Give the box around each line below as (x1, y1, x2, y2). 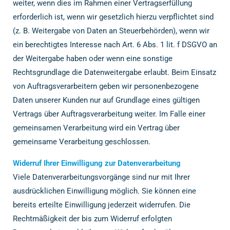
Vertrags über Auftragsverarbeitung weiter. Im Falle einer (13, 109, 205, 119)
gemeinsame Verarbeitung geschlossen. (13, 137, 150, 146)
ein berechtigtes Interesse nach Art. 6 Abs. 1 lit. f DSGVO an (13, 40, 217, 49)
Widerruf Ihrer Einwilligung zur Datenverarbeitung (13, 159, 181, 168)
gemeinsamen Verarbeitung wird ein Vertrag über (13, 123, 180, 132)
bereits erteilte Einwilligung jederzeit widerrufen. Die (13, 200, 190, 209)
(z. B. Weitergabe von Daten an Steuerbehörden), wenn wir (13, 26, 209, 35)
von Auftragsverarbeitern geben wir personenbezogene (13, 82, 199, 91)
